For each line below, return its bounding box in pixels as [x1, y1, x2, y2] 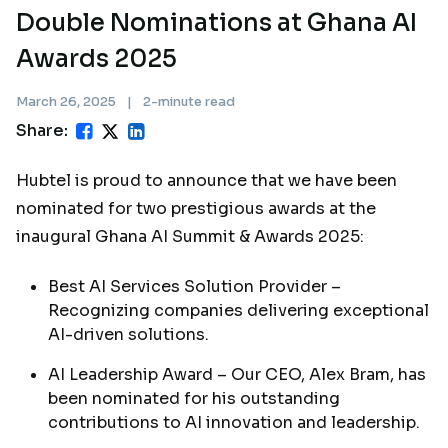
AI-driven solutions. [48, 324, 213, 345]
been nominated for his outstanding [48, 388, 340, 409]
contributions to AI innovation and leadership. [48, 412, 424, 433]
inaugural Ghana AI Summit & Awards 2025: [16, 226, 368, 247]
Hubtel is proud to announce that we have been [16, 170, 397, 191]
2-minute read [143, 94, 235, 110]
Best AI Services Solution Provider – [48, 276, 341, 297]
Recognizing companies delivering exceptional [48, 300, 429, 321]
